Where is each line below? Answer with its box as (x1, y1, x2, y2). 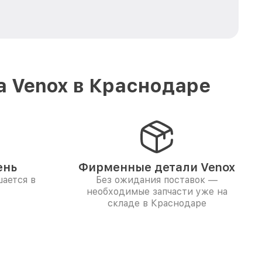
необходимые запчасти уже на (86, 186, 227, 197)
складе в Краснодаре (107, 198, 206, 209)
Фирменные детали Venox (78, 160, 235, 174)
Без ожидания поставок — (96, 174, 218, 185)
